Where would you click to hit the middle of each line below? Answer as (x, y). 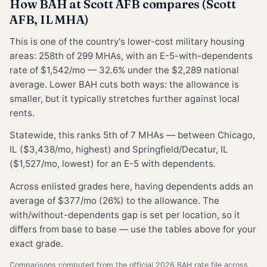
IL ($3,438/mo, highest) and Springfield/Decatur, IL (119, 150)
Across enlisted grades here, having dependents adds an (131, 187)
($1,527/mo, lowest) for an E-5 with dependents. (113, 164)
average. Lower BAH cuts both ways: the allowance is (124, 84)
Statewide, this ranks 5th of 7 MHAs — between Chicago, (132, 135)
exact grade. (36, 244)
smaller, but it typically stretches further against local (125, 98)
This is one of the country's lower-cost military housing (127, 41)
